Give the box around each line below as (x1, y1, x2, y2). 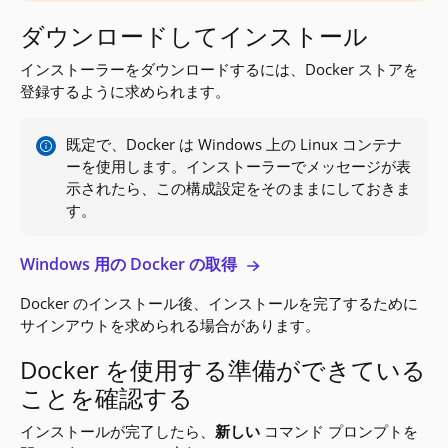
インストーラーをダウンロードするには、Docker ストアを (20, 59, 419, 79)
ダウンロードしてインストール (20, 19, 369, 52)
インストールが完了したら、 (20, 421, 216, 441)
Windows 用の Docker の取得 (20, 253, 242, 275)
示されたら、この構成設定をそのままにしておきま (66, 178, 412, 198)
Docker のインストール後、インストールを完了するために (20, 293, 419, 313)
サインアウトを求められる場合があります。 (20, 315, 321, 335)
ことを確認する (20, 381, 194, 414)
